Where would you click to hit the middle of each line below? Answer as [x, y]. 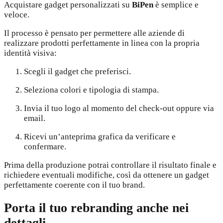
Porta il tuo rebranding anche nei [96, 208]
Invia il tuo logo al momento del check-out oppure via [119, 109]
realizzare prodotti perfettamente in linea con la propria [102, 43]
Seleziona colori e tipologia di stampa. [91, 90]
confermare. [45, 147]
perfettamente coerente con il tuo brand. [74, 185]
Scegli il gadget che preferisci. [77, 72]
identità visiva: [30, 53]
